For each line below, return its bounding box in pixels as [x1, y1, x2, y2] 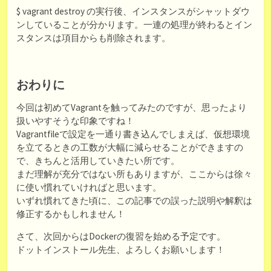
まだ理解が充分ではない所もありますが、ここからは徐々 [16, 168, 252, 180]
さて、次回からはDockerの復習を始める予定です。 [16, 230, 226, 243]
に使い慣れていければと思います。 [16, 181, 162, 193]
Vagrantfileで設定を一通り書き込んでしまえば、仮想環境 [16, 128, 250, 140]
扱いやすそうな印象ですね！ [16, 115, 134, 126]
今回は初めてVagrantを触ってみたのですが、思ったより [16, 102, 247, 113]
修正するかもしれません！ [16, 208, 125, 220]
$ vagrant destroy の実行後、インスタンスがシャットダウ [16, 5, 250, 18]
